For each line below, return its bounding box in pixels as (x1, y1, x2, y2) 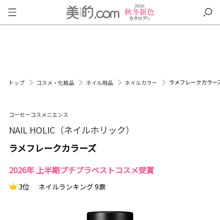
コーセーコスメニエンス (8, 110, 68, 118)
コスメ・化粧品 (36, 79, 75, 86)
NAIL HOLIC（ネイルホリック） (8, 123, 135, 136)
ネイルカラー (125, 79, 158, 86)
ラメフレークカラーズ (8, 141, 96, 154)
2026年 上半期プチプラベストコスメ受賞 (8, 164, 154, 176)
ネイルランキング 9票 (38, 182, 106, 192)
